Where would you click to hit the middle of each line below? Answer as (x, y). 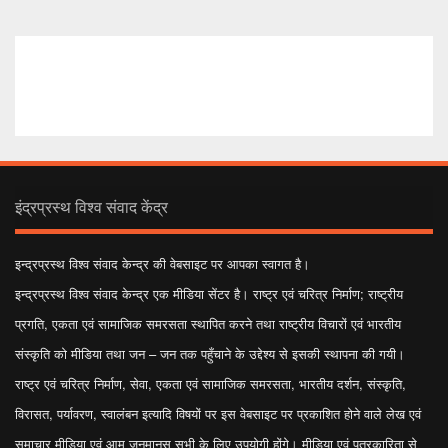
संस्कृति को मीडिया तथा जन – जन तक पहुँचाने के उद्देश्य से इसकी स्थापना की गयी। (210, 353)
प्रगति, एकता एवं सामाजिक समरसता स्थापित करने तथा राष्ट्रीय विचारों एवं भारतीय (208, 323)
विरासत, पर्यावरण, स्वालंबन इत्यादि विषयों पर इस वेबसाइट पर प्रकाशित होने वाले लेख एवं (218, 413)
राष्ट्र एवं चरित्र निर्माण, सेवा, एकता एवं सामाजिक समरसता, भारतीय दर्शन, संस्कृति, (210, 383)
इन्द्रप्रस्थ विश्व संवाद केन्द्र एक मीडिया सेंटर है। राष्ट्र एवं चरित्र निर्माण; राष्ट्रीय (209, 293)
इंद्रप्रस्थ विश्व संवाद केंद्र (91, 207)
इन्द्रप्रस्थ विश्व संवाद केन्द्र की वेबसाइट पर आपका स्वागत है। (162, 263)
